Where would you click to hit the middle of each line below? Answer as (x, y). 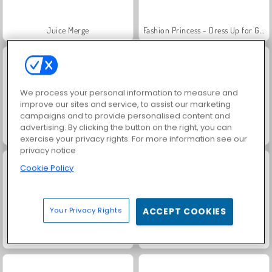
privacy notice (48, 151)
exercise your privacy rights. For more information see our (134, 139)
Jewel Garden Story (68, 134)
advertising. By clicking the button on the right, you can (126, 127)
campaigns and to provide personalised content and (125, 116)
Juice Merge (68, 30)
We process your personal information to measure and (129, 93)
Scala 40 (204, 237)
